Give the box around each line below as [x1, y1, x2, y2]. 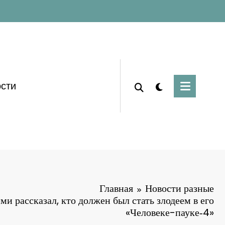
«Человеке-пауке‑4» [126, 205, 214, 220]
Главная [99, 181, 133, 196]
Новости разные [145, 181, 214, 196]
